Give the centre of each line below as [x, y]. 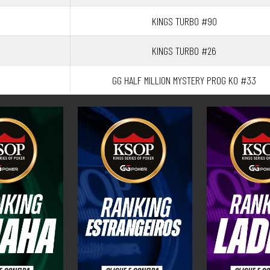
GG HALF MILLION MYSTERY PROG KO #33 [184, 80]
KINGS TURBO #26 [184, 51]
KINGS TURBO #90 [184, 21]
